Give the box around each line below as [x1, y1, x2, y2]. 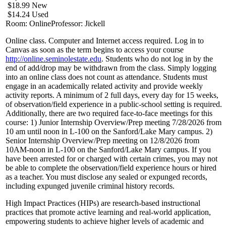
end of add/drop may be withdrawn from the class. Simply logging [6, 64, 216, 73]
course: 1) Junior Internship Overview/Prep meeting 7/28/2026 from [6, 118, 221, 127]
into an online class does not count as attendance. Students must [6, 73, 207, 82]
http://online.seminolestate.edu [6, 54, 101, 64]
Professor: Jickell [51, 19, 105, 28]
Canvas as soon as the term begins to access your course [6, 45, 184, 54]
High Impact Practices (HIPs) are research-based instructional [6, 199, 200, 208]
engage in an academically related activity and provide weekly [6, 82, 203, 91]
